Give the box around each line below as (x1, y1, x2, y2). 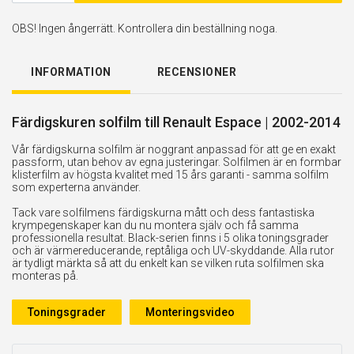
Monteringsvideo (145, 305, 235, 318)
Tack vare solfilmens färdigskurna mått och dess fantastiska (12, 205, 314, 219)
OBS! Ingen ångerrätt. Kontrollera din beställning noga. (12, 21, 277, 35)
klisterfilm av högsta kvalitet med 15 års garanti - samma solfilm (12, 168, 329, 181)
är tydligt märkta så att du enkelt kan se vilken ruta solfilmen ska (12, 256, 324, 269)
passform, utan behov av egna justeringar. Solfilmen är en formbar (12, 155, 341, 168)
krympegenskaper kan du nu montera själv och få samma (12, 218, 299, 232)
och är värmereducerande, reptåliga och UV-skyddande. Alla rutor (12, 243, 334, 257)
